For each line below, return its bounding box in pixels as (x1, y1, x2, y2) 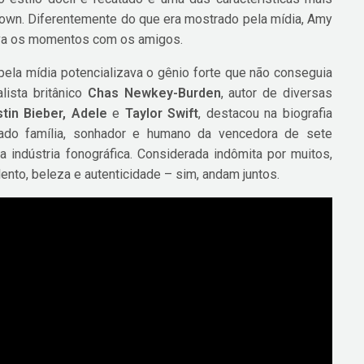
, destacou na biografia (198, 106, 332, 122)
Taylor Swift (124, 106, 199, 122)
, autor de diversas (220, 85, 332, 102)
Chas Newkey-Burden (87, 85, 221, 102)
